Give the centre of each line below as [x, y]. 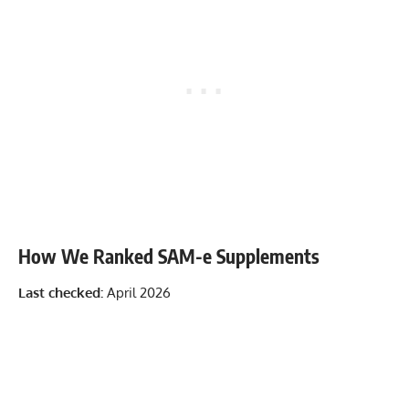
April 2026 [137, 292]
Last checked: [61, 292]
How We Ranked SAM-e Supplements [169, 257]
